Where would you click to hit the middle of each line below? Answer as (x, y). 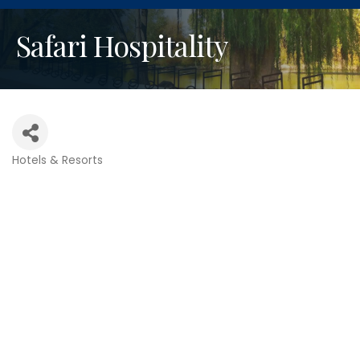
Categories (53, 174)
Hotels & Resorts (57, 160)
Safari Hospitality (122, 45)
